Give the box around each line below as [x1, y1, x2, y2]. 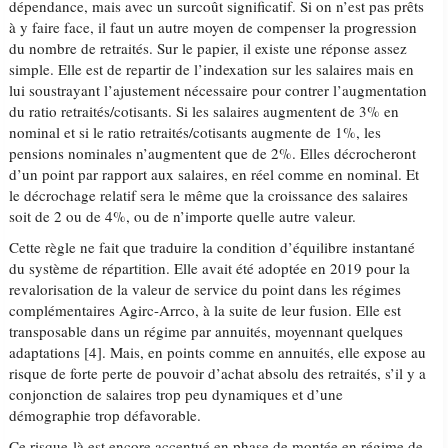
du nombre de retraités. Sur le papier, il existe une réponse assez [9, 38, 408, 58]
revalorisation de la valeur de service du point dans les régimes [9, 279, 402, 299]
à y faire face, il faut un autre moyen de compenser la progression [9, 17, 418, 37]
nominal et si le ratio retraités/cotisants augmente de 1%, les [9, 122, 382, 142]
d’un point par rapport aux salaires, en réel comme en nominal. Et [9, 164, 420, 184]
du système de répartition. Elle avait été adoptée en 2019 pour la [9, 258, 411, 278]
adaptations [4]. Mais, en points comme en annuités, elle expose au [9, 342, 427, 362]
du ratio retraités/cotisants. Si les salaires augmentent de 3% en [9, 101, 400, 121]
